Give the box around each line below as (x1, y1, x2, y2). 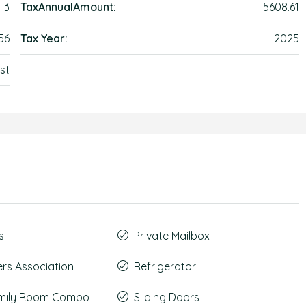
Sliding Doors (133, 290, 199, 304)
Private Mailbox (133, 229, 210, 242)
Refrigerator (133, 260, 196, 273)
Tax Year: (20, 31, 68, 45)
